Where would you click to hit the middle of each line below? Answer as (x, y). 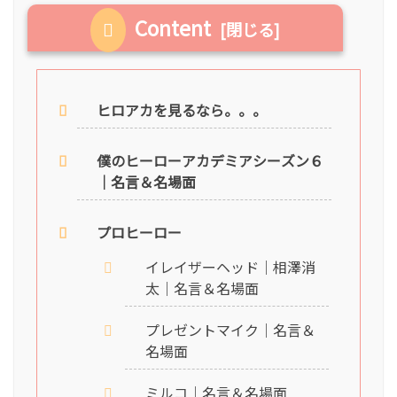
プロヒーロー (140, 233)
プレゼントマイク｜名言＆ (230, 330)
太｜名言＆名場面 (202, 288)
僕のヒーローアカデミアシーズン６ (210, 161)
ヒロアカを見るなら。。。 (182, 110)
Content (173, 27)
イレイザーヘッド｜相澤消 (230, 266)
